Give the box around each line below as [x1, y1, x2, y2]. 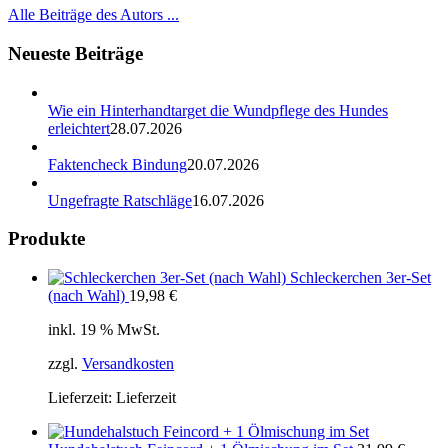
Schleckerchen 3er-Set [290, 269, 431, 287]
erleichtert [48, 119, 110, 137]
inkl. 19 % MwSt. [48, 321, 160, 339]
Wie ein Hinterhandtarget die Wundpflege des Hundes [48, 101, 388, 119]
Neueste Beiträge [8, 43, 143, 65]
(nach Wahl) [48, 287, 125, 305]
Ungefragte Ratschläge [48, 191, 192, 209]
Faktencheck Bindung [48, 155, 187, 173]
